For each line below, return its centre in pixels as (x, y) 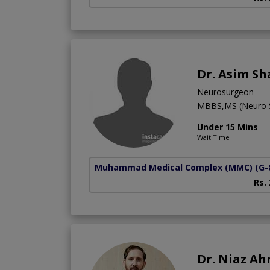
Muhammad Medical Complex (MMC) (174, 167)
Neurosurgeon (225, 92)
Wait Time (213, 137)
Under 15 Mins (228, 127)
